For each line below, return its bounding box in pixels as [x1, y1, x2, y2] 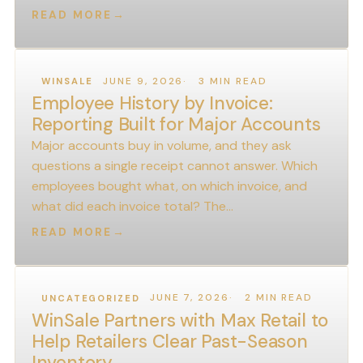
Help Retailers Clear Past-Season [31, 329, 308, 353]
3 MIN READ [199, 74, 267, 88]
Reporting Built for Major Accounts [31, 113, 321, 137]
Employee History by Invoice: [31, 92, 273, 116]
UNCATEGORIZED [41, 292, 140, 304]
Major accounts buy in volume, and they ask [31, 137, 292, 155]
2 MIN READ [244, 291, 314, 305]
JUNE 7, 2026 [149, 291, 229, 305]
